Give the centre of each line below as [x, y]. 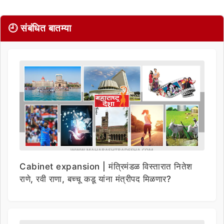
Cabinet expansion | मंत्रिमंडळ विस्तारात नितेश [106, 166]
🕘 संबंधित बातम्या [40, 28]
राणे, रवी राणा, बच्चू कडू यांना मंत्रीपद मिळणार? [95, 179]
